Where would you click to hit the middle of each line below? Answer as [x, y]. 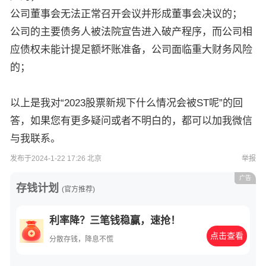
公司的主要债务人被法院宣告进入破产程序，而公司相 [131, 32]
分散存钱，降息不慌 [81, 240]
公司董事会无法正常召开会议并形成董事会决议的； [128, 14]
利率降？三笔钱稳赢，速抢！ [115, 221]
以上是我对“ [37, 103]
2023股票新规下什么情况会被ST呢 [142, 103]
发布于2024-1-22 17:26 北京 [56, 159]
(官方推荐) [78, 190]
